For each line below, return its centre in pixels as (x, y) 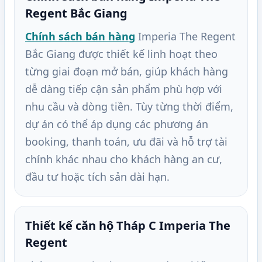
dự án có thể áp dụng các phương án (117, 124)
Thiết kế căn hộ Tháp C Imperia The (128, 226)
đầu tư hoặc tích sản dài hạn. (97, 177)
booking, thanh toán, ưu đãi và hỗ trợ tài (126, 142)
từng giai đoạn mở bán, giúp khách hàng (127, 72)
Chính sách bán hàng (80, 37)
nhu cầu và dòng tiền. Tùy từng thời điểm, (129, 107)
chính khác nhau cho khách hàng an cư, (124, 159)
